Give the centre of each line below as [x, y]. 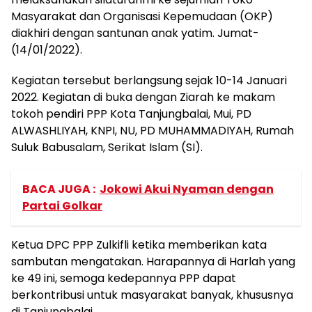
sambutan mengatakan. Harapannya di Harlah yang [153, 262]
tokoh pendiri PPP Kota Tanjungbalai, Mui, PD [131, 114]
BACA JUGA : [59, 189]
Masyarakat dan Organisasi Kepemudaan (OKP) [142, 16]
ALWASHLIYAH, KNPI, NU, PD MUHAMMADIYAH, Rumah [153, 131]
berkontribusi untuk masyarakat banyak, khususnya [152, 295]
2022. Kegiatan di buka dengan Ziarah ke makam [143, 97]
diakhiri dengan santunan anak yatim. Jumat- [135, 33]
